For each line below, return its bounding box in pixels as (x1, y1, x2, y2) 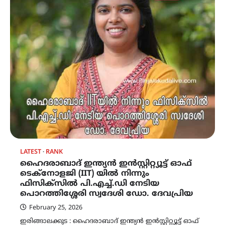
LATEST (20, 148, 41, 157)
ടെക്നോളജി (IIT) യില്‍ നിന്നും (20, 169, 149, 179)
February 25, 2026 (29, 204, 82, 212)
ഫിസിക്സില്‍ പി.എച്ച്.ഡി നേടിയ (20, 179, 159, 189)
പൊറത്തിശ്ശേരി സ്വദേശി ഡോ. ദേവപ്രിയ (20, 189, 193, 199)
